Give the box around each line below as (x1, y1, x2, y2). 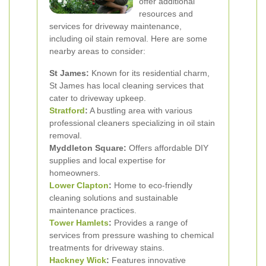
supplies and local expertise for (49, 156, 166, 165)
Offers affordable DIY (126, 143, 208, 153)
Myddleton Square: (49, 143, 126, 153)
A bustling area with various (88, 106, 192, 115)
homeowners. (49, 168, 100, 178)
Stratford (49, 106, 85, 115)
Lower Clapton (49, 180, 109, 190)
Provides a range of (112, 218, 188, 227)
